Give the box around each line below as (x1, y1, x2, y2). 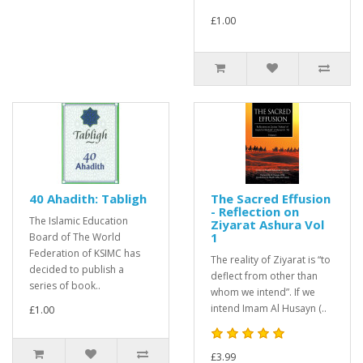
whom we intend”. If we (211, 285, 315, 299)
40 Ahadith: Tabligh (29, 190, 147, 207)
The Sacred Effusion (211, 190, 331, 207)
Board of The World (29, 230, 121, 244)
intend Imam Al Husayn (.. (211, 301, 327, 315)
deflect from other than (211, 269, 318, 283)
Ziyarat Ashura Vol (211, 216, 324, 233)
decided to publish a (29, 263, 124, 276)
